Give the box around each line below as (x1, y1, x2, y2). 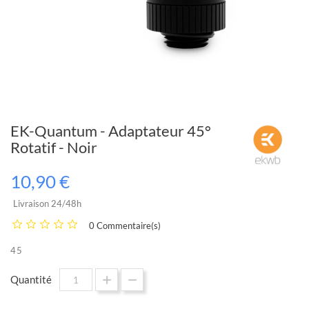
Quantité (10, 273, 52, 286)
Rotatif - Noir (10, 138, 97, 157)
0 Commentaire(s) (89, 220, 161, 231)
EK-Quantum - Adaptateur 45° (10, 121, 211, 140)
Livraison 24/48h (13, 198, 81, 209)
